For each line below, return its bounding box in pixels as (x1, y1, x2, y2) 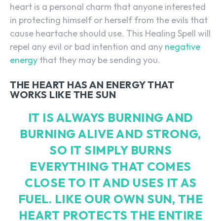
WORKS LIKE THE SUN (10, 88, 116, 101)
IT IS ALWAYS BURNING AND (28, 110, 193, 125)
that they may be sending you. (37, 54, 160, 66)
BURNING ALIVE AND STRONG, (20, 126, 201, 141)
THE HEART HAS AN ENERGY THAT (10, 78, 174, 91)
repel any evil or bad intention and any (10, 40, 165, 52)
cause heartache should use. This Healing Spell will (10, 27, 211, 39)
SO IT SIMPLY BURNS (49, 142, 172, 157)
